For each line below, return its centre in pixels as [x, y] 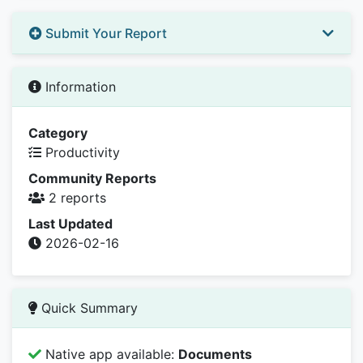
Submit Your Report [105, 33]
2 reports [75, 197]
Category [58, 132]
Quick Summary [88, 307]
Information [79, 86]
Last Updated [70, 223]
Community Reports [92, 178]
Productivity [81, 152]
